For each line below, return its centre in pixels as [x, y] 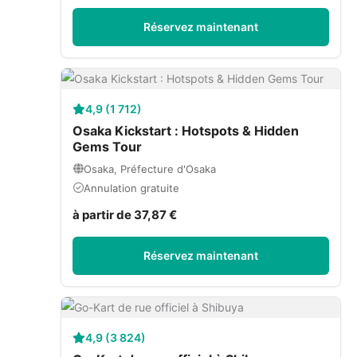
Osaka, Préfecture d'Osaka [150, 169]
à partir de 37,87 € [125, 214]
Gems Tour [107, 146]
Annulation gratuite [131, 188]
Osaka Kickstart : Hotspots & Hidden [186, 130]
